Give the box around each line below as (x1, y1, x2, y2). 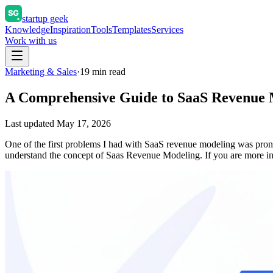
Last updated (5, 118, 54, 129)
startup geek (22, 13, 68, 24)
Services (151, 24, 183, 35)
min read (90, 66, 126, 77)
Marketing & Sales (5, 66, 77, 77)
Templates (112, 24, 151, 35)
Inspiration (50, 24, 91, 35)
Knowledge (5, 24, 50, 35)
